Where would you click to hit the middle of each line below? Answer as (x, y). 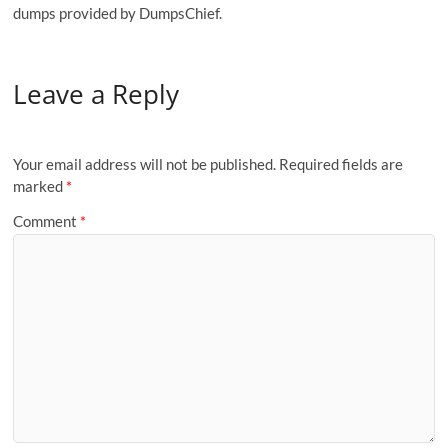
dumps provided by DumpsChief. (118, 12)
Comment (47, 221)
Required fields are (341, 163)
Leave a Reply (96, 94)
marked (40, 185)
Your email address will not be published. (145, 163)
